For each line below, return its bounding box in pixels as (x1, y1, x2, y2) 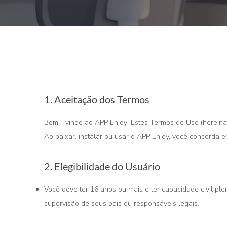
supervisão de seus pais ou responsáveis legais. (44, 199, 199, 208)
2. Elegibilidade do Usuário (44, 160, 160, 172)
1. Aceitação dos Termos (44, 93, 149, 105)
